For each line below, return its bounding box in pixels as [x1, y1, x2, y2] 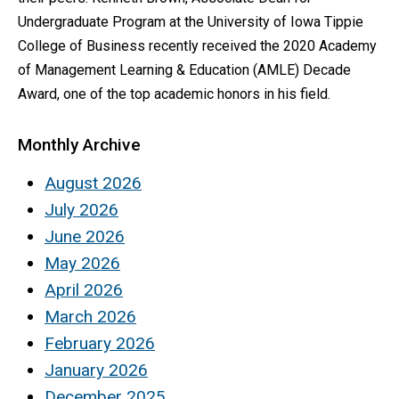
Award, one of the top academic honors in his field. [18, 85, 330, 102]
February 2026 [45, 333, 155, 354]
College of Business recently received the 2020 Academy [18, 37, 377, 54]
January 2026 [45, 360, 148, 381]
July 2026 [45, 199, 118, 221]
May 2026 [45, 253, 120, 274]
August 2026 [45, 173, 142, 194]
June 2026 [45, 226, 125, 248]
